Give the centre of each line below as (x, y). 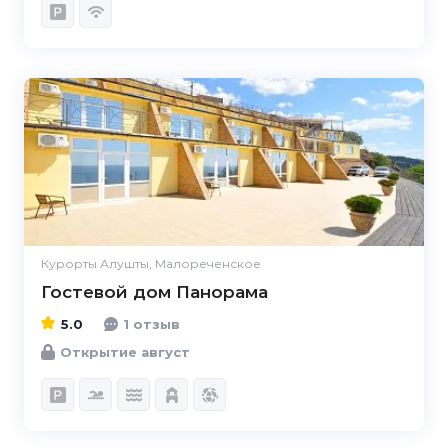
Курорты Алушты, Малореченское (151, 263)
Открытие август (125, 351)
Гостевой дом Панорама (154, 292)
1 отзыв (151, 323)
